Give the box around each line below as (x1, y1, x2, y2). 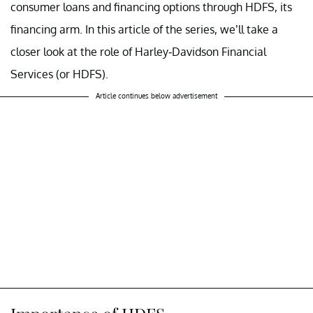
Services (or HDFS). (10, 66, 108, 81)
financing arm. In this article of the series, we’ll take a (10, 22, 278, 36)
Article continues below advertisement (96, 91, 217, 100)
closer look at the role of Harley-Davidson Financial (10, 44, 266, 59)
